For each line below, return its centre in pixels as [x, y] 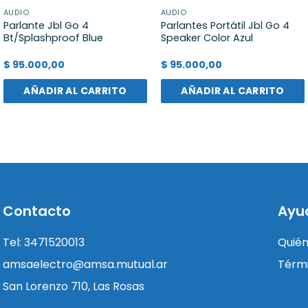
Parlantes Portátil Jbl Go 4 [225, 26]
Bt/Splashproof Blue [53, 38]
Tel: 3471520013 [44, 243]
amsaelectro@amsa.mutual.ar [85, 265]
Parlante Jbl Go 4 [46, 26]
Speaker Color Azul [207, 38]
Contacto [37, 211]
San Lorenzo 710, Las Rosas [74, 287]
